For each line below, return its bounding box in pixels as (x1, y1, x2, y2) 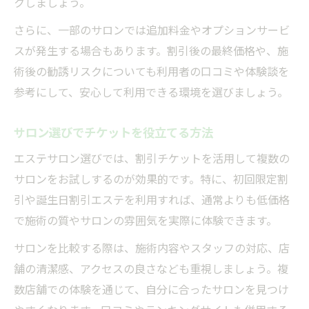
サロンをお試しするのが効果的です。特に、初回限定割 (14, 170, 288, 187)
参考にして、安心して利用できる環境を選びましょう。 (14, 83, 288, 100)
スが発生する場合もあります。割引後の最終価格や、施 (14, 41, 288, 59)
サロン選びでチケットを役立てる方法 (14, 122, 213, 141)
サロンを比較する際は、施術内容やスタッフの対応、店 (14, 239, 290, 256)
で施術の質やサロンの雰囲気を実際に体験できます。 (14, 211, 277, 228)
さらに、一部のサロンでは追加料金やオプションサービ (14, 21, 290, 38)
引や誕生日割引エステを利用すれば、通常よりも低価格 (14, 190, 290, 208)
